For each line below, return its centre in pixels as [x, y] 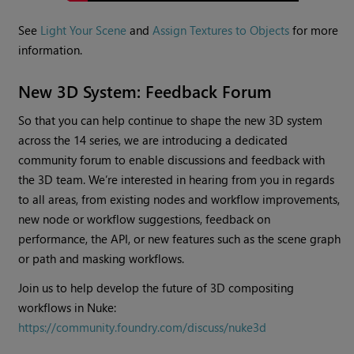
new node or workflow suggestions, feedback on [145, 219]
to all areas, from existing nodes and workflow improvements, [179, 200]
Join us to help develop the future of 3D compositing [156, 288]
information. [51, 50]
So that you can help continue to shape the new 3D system [171, 121]
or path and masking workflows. [102, 259]
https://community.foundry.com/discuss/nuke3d [143, 328]
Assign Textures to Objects [221, 30]
